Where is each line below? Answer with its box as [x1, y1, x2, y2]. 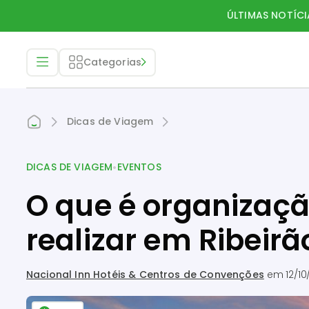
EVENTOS [117, 160, 161, 174]
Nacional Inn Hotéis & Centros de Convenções [26, 268, 264, 281]
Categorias [83, 54, 142, 69]
